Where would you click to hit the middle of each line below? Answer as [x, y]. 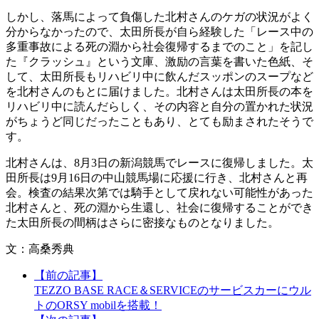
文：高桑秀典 [40, 249]
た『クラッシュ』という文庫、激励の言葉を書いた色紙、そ [159, 62]
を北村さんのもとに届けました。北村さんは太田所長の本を [159, 92]
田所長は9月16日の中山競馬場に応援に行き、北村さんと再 [157, 178]
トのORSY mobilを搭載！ [98, 305]
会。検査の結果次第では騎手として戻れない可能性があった [159, 193]
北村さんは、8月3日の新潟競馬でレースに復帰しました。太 [159, 163]
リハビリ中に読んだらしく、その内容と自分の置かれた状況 [159, 107]
